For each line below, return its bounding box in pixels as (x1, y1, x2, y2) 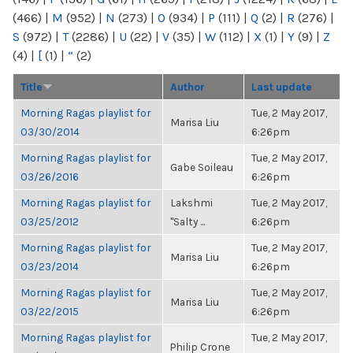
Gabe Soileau (170, 161, 233, 173)
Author (170, 80, 205, 93)
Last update (251, 80, 312, 93)
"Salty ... (170, 215, 205, 228)
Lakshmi (170, 196, 213, 209)
